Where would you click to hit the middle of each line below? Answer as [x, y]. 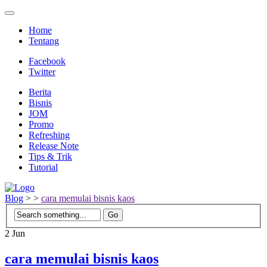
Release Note [54, 146]
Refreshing [49, 135]
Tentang [44, 41]
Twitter [42, 72]
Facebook [47, 61]
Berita [40, 92]
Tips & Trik [50, 156]
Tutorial [43, 167]
